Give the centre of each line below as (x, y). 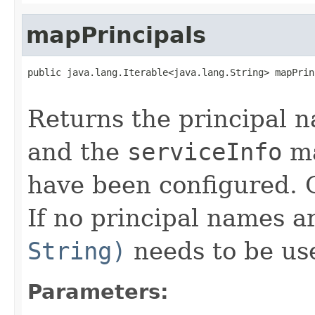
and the (77, 152)
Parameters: (98, 291)
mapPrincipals (116, 35)
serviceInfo (205, 152)
